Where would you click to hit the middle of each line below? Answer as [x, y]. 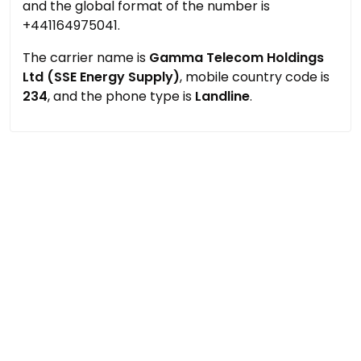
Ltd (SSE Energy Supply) [101, 77]
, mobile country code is [255, 77]
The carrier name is [86, 58]
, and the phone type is [121, 96]
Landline [222, 96]
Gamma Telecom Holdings [237, 58]
